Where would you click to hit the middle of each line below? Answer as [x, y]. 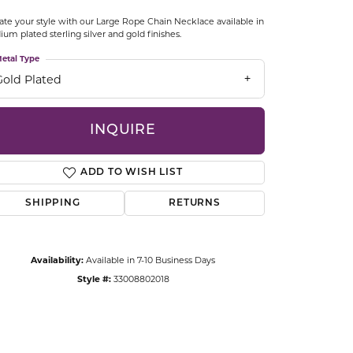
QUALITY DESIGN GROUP [124, 110]
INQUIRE [123, 131]
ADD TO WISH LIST [131, 172]
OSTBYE [75, 29]
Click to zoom [210, 290]
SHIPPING [53, 203]
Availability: [57, 260]
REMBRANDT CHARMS [117, 150]
